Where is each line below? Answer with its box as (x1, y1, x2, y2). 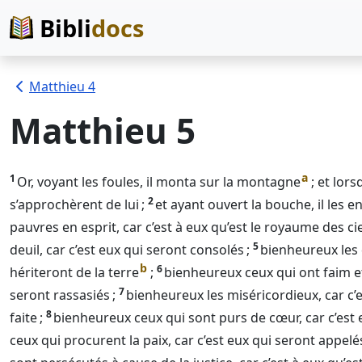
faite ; (10, 309, 43, 326)
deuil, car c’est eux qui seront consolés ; (10, 241, 250, 259)
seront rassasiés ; (10, 286, 116, 304)
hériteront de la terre (10, 263, 139, 281)
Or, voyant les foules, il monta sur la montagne (17, 173, 301, 191)
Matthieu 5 (10, 107, 196, 154)
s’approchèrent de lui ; (10, 196, 145, 213)
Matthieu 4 (29, 78, 95, 95)
